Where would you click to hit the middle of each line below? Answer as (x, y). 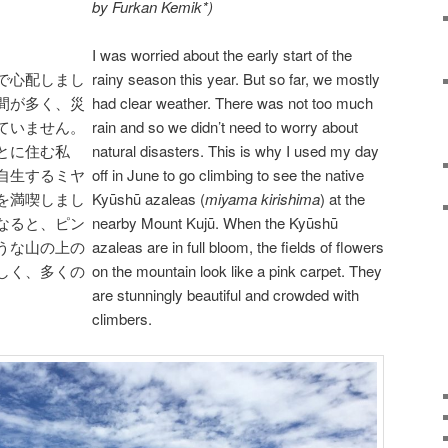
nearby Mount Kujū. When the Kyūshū (215, 222)
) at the (342, 198)
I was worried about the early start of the (222, 54)
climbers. (122, 318)
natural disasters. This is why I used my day (235, 150)
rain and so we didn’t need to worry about (225, 126)
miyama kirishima (262, 198)
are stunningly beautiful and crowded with (225, 294)
